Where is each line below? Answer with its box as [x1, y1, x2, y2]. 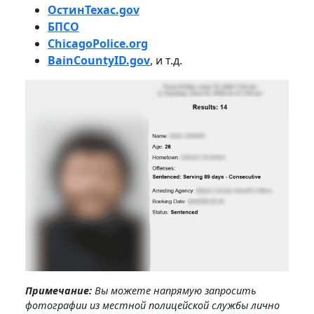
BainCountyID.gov [47, 52, 150, 68]
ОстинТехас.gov [47, 1, 139, 18]
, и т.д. [149, 52, 182, 68]
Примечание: [25, 283, 92, 297]
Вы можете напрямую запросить [91, 283, 257, 297]
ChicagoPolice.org [47, 35, 148, 51]
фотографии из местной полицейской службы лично [25, 298, 280, 312]
